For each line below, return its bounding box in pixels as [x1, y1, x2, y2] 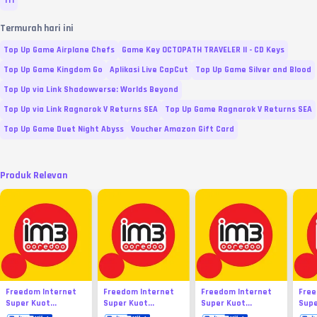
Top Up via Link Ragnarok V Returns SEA [4, 104, 158, 115]
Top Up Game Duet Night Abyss [4, 124, 124, 135]
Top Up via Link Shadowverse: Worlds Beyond [4, 84, 178, 96]
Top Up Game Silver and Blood [195, 64, 311, 76]
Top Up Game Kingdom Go [4, 64, 103, 76]
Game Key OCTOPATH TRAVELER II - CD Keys [122, 45, 284, 56]
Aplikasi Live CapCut [110, 64, 188, 76]
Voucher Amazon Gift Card [131, 124, 234, 135]
